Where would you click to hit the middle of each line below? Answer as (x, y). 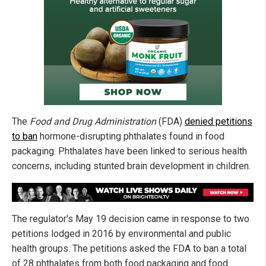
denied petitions (218, 121)
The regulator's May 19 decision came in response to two (131, 218)
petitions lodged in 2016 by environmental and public (121, 233)
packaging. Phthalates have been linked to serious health (129, 151)
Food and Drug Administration (93, 121)
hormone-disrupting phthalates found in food (131, 136)
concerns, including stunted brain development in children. (131, 166)
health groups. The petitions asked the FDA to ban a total (129, 248)
